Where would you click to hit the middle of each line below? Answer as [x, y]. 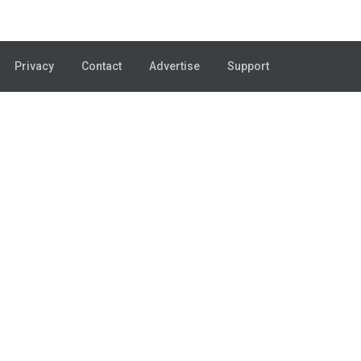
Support [248, 66]
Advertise [174, 66]
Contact [102, 66]
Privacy [34, 66]
